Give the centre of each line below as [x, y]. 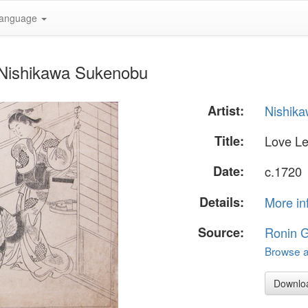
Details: [222, 202]
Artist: [226, 111]
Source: [221, 232]
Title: [230, 141]
